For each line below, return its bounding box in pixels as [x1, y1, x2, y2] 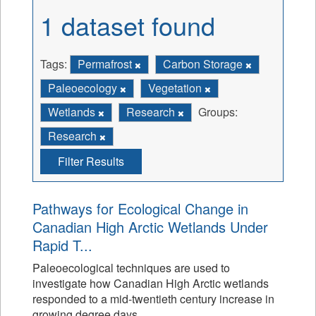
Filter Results [58, 153, 124, 169]
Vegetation [148, 80, 205, 96]
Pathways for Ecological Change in [32, 198, 248, 219]
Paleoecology [48, 80, 120, 96]
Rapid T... [32, 235, 92, 255]
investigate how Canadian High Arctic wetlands [32, 275, 269, 291]
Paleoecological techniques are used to [32, 260, 230, 276]
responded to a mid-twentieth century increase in [32, 291, 274, 307]
